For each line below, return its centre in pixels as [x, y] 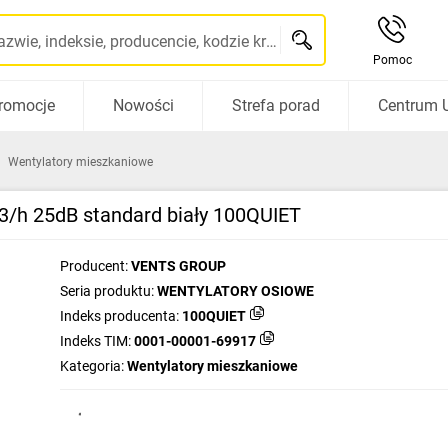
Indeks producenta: [119, 316]
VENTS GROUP [178, 266]
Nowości [143, 105]
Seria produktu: [107, 291]
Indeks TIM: [95, 341]
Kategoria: [92, 366]
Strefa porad [275, 105]
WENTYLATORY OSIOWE [235, 291]
